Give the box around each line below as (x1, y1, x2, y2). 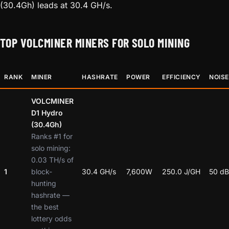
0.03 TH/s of (31, 155, 74, 164)
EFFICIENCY (162, 73, 201, 81)
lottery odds (31, 214, 72, 223)
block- (31, 167, 52, 176)
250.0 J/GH (162, 167, 200, 176)
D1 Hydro (31, 108, 63, 117)
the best (31, 202, 59, 211)
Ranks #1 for (31, 131, 73, 141)
